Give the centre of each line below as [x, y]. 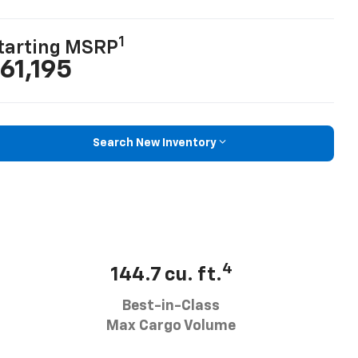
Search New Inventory [154, 143]
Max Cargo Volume [171, 326]
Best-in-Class [171, 306]
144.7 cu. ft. [166, 275]
